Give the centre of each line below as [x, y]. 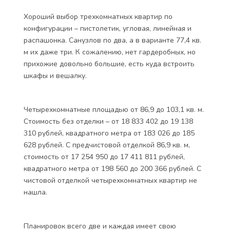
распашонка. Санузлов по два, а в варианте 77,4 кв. [112, 40]
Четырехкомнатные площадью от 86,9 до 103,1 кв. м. [114, 110]
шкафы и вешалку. [55, 76]
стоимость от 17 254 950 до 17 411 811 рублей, [104, 157]
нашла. [35, 192]
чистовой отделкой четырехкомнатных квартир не [110, 180]
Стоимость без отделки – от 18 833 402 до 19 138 [108, 121]
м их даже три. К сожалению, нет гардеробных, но [110, 52]
